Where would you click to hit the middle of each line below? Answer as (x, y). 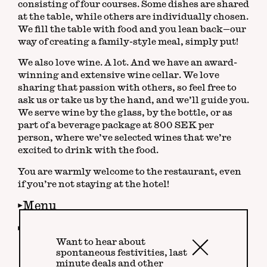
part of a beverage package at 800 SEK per (116, 125)
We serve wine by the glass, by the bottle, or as (125, 113)
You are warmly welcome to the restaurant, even (129, 171)
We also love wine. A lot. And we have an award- (127, 63)
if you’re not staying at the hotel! (93, 184)
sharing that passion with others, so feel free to (127, 88)
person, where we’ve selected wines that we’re (124, 138)
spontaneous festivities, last (121, 253)
